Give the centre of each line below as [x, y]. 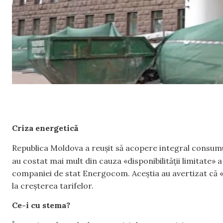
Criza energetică [45, 128]
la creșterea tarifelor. [53, 185]
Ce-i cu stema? [41, 205]
